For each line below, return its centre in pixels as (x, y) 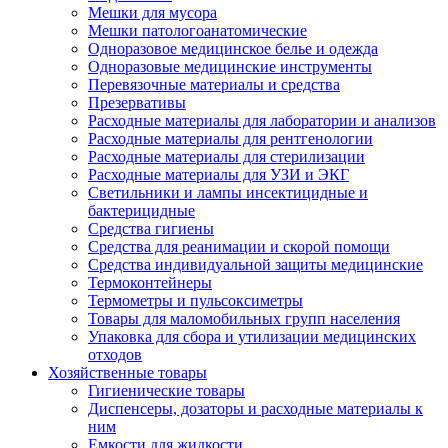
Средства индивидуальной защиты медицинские (255, 264)
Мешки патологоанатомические (197, 30)
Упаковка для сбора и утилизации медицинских (252, 336)
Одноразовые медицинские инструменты (230, 66)
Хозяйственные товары (127, 372)
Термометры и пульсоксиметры (195, 300)
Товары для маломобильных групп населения (244, 318)
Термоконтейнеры (150, 282)
